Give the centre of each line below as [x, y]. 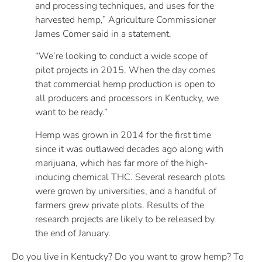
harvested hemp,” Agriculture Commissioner [125, 20]
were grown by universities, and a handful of [126, 191]
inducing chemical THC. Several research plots [130, 177]
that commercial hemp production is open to [125, 85]
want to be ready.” [71, 113]
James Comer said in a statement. [103, 34]
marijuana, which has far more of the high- [122, 163]
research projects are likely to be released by [125, 219]
